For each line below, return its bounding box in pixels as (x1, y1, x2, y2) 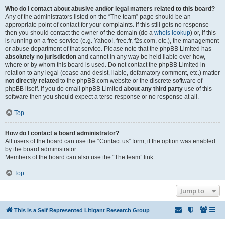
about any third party (124, 85, 183, 92)
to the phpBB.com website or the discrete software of (59, 77, 202, 84)
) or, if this (190, 29, 216, 36)
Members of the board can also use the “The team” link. (5, 154, 155, 161)
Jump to (180, 186, 204, 195)
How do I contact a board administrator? (5, 130, 119, 137)
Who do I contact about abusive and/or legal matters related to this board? (5, 5, 215, 12)
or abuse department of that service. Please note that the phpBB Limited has (5, 45, 211, 52)
